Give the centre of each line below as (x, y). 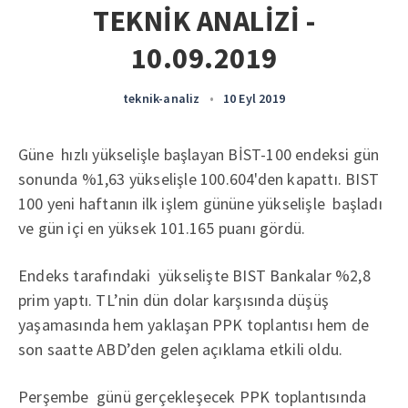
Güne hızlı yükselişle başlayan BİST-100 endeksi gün (199, 154)
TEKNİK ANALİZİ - (204, 21)
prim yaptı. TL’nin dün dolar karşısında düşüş (173, 300)
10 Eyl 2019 (254, 98)
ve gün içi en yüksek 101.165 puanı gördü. (162, 228)
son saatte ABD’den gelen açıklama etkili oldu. (181, 349)
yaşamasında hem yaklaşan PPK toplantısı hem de (194, 325)
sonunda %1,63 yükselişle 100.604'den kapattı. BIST (199, 179)
